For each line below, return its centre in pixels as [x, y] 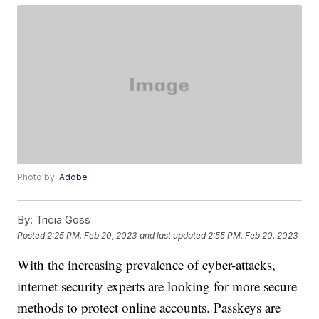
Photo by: [38, 177]
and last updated [173, 235]
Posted [32, 235]
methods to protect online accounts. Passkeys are [149, 308]
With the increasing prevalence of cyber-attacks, [147, 265]
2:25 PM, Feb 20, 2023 [92, 235]
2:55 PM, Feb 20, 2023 [253, 235]
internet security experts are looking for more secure [157, 286]
